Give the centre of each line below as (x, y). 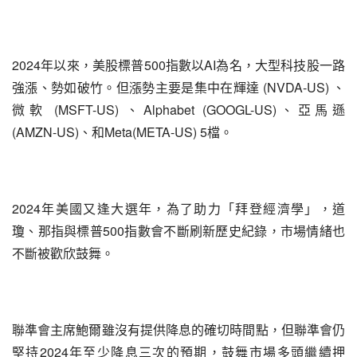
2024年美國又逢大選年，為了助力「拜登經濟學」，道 (178, 208)
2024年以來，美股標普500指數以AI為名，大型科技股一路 (178, 65)
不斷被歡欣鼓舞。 (63, 253)
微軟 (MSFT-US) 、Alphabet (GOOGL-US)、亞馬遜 (178, 110)
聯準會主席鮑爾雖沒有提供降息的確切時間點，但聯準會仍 (178, 330)
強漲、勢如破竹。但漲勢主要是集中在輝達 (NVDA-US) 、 (178, 87)
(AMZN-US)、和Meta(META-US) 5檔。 (122, 132)
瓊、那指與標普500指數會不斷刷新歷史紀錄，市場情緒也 (178, 231)
